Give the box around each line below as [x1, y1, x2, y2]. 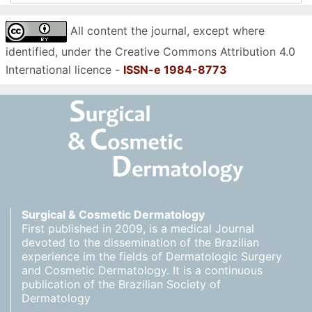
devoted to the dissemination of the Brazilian [22, 235, 259, 250]
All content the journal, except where [67, 24, 265, 38]
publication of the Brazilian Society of [22, 277, 221, 292]
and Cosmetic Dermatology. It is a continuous [22, 263, 263, 278]
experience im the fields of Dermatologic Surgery [22, 249, 282, 264]
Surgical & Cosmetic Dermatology [22, 208, 205, 222]
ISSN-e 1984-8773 [123, 63, 227, 77]
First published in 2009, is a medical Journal [22, 221, 254, 236]
